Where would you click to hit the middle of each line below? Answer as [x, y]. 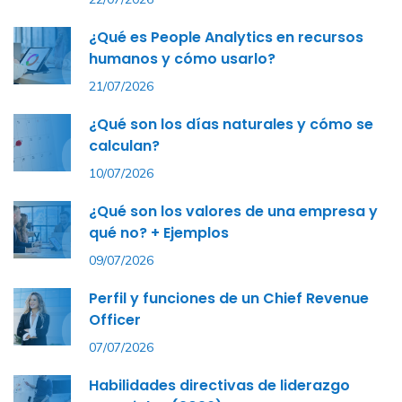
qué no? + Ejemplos [159, 233]
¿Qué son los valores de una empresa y [233, 211]
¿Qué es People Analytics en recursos [226, 37]
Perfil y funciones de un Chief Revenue [229, 298]
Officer [115, 320]
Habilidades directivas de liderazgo [219, 385]
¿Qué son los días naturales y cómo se [231, 124]
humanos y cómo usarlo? [182, 59]
